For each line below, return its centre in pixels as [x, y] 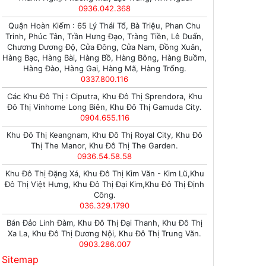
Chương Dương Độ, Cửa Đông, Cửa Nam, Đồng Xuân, [104, 47]
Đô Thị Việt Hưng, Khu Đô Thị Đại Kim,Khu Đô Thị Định [104, 184]
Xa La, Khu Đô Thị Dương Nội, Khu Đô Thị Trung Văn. [104, 233]
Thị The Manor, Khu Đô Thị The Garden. [104, 145]
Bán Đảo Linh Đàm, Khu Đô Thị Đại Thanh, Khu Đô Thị [104, 223]
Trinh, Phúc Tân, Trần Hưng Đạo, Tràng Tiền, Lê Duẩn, [104, 36]
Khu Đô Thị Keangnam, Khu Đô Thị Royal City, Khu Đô [104, 135]
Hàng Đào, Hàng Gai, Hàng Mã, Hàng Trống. [104, 68]
